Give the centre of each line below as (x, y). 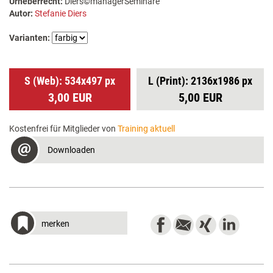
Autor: (21, 13)
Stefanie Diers (61, 13)
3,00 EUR (70, 97)
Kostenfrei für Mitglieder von (63, 128)
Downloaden (71, 150)
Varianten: (30, 37)
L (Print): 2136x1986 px (200, 80)
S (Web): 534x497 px (70, 80)
